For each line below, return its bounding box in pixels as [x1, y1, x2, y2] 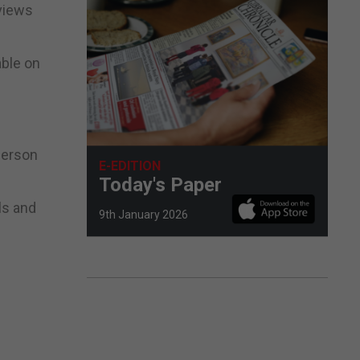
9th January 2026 [99, 207, 188, 221]
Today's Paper [99, 173, 222, 196]
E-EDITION [99, 157, 161, 174]
